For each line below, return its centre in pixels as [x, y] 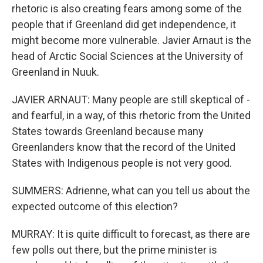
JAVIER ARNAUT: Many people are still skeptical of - [131, 100]
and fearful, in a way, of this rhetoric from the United [131, 115]
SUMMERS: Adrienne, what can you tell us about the [131, 190]
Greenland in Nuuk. [55, 72]
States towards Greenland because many [108, 131]
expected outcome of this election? [95, 206]
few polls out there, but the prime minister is [114, 250]
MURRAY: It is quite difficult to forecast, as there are [131, 234]
